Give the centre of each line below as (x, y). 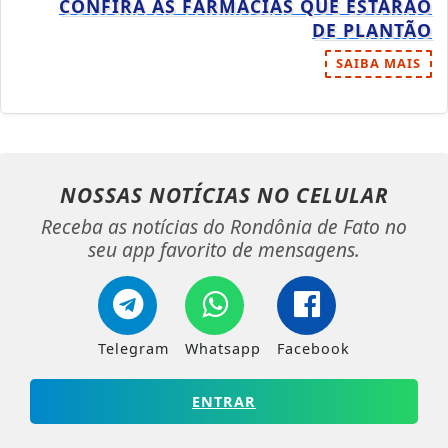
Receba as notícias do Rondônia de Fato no (224, 227)
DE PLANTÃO (372, 30)
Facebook (313, 349)
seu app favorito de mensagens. (224, 250)
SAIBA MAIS (378, 63)
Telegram (133, 349)
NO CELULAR (322, 195)
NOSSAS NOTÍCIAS (158, 195)
